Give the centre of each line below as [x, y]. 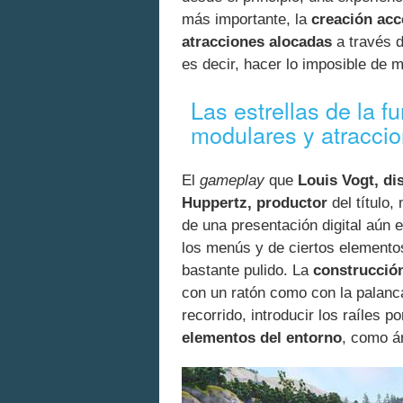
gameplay [232, 180]
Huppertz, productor [255, 202]
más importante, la [246, 19]
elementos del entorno [262, 337]
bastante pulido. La [247, 270]
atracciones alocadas [257, 41]
